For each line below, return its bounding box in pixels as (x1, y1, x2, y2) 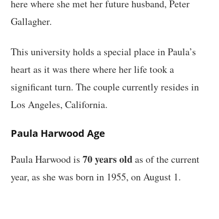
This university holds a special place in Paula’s (11, 44, 197, 58)
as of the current (132, 152, 200, 166)
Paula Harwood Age (11, 126, 106, 140)
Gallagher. (11, 14, 52, 28)
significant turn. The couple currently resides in (11, 80, 199, 93)
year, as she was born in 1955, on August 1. (11, 170, 181, 183)
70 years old (83, 152, 133, 166)
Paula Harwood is (11, 152, 83, 166)
